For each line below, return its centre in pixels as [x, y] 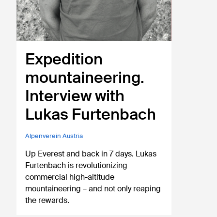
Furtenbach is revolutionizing [77, 166]
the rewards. [47, 201]
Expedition [64, 59]
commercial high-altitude [70, 177]
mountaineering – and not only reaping [93, 189]
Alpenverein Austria [54, 136]
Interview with [75, 96]
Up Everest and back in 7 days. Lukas [91, 154]
